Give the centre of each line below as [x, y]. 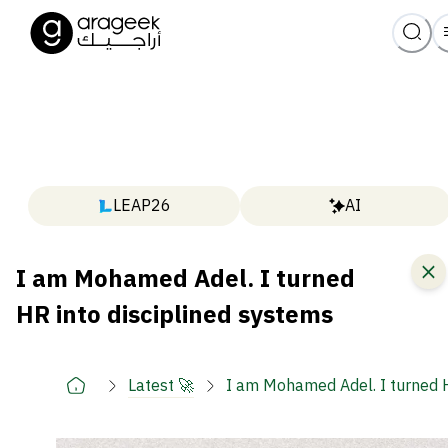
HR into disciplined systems [174, 315]
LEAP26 [141, 206]
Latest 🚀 [161, 385]
